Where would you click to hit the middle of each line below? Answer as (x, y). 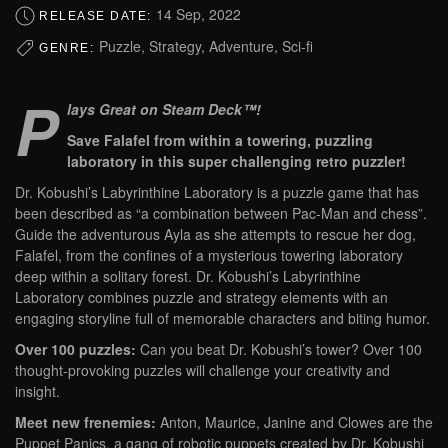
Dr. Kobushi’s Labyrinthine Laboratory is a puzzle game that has (217, 192)
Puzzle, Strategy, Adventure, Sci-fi (205, 46)
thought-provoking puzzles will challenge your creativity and (202, 370)
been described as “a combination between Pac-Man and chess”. (221, 213)
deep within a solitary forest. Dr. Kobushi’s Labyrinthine (188, 276)
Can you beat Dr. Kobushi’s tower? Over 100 (279, 349)
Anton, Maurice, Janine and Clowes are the (294, 422)
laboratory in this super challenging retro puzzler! (236, 161)
